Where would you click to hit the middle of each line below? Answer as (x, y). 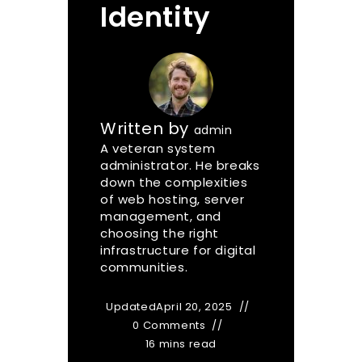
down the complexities (174, 183)
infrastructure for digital (178, 250)
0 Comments (169, 326)
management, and (161, 217)
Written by (147, 129)
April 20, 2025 (194, 307)
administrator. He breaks (180, 166)
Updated (131, 307)
